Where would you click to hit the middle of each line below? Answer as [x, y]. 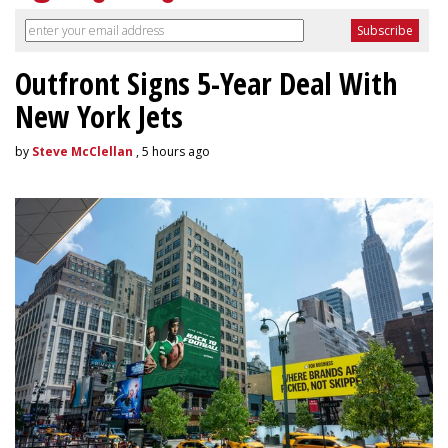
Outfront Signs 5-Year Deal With [206, 83]
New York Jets [99, 116]
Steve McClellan [82, 151]
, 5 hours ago [171, 151]
